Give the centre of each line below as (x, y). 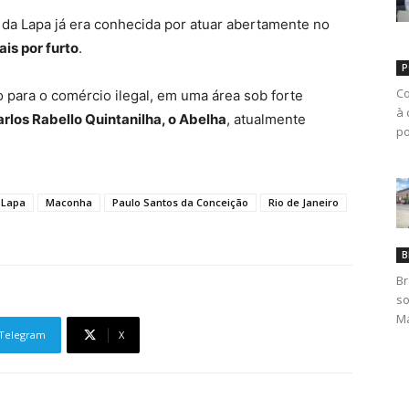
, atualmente (266, 120)
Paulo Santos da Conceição (180, 203)
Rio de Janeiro (304, 203)
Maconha (69, 203)
